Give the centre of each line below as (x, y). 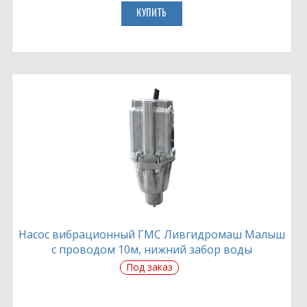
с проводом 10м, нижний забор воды (151, 249)
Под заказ (149, 267)
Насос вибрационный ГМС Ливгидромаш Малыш (151, 234)
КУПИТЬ (151, 13)
